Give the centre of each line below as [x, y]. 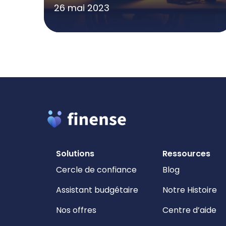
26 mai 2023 [82, 8]
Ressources [187, 153]
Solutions [76, 153]
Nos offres [76, 210]
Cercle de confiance [96, 169]
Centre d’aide [189, 210]
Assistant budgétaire [97, 190]
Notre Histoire [190, 190]
